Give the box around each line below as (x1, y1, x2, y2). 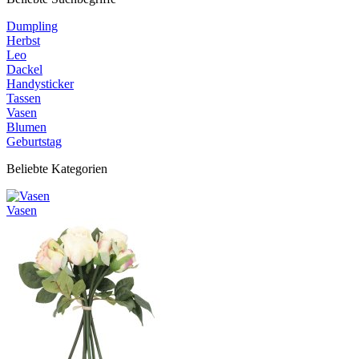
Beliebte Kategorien (6, 162, 107, 175)
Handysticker (6, 77, 74, 91)
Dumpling (6, 19, 58, 33)
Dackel (6, 63, 42, 76)
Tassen (6, 91, 41, 105)
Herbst (6, 34, 40, 47)
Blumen (6, 120, 46, 134)
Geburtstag (6, 135, 62, 148)
